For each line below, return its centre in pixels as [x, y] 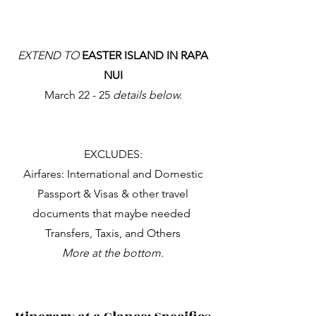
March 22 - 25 [78, 95]
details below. [147, 95]
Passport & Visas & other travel [113, 194]
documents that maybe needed [113, 213]
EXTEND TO [48, 55]
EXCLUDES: [113, 154]
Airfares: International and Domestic [113, 174]
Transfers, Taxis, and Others [113, 233]
